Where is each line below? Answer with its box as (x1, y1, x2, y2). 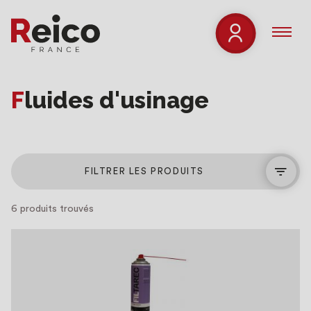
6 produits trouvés (11, 204, 94, 214)
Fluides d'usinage (24, 87, 209, 114)
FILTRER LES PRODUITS (85, 167, 204, 176)
